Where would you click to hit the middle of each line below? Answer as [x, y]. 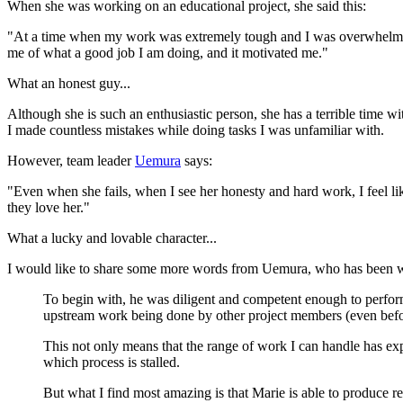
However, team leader [71, 160]
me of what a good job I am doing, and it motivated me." [168, 52]
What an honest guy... [69, 83]
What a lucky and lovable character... [112, 237]
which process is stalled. [112, 362]
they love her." [49, 207]
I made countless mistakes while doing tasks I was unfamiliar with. [196, 130]
